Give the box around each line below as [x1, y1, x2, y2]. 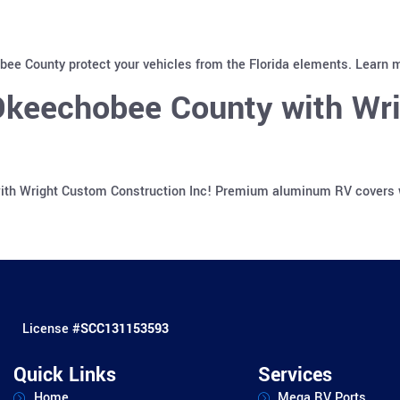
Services [257, 360, 332, 389]
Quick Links [13, 360, 117, 389]
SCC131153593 [80, 320, 170, 339]
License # [22, 320, 81, 339]
